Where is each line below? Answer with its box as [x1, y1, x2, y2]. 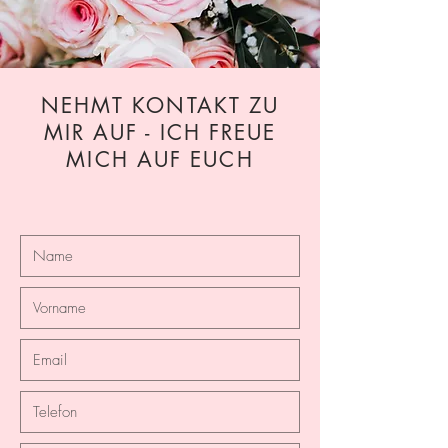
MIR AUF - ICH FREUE [43, 119, 277, 147]
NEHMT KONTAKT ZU [40, 92, 280, 120]
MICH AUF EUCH [66, 146, 254, 174]
